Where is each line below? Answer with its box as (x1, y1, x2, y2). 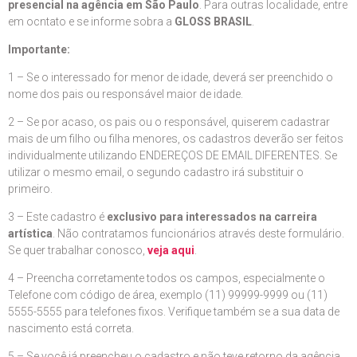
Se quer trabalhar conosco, (8, 243, 147, 257)
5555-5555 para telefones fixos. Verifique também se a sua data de (8, 304, 339, 318)
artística (8, 226, 53, 240)
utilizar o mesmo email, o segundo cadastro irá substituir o (8, 165, 304, 178)
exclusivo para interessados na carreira (107, 210, 317, 223)
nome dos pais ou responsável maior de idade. (8, 87, 243, 100)
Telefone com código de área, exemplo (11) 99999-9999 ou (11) (8, 288, 328, 301)
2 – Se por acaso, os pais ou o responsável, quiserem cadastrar (8, 115, 330, 128)
